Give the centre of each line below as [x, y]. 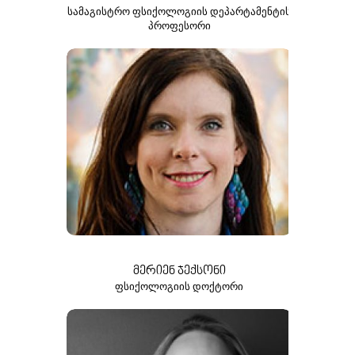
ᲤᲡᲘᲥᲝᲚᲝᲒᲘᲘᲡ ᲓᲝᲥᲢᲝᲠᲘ [179, 286]
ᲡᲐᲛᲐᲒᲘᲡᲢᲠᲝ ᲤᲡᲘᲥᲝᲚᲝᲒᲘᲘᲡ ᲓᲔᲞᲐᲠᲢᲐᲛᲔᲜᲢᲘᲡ [179, 11]
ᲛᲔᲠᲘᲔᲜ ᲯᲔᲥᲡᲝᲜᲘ [179, 271]
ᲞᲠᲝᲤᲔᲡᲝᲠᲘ [179, 25]
